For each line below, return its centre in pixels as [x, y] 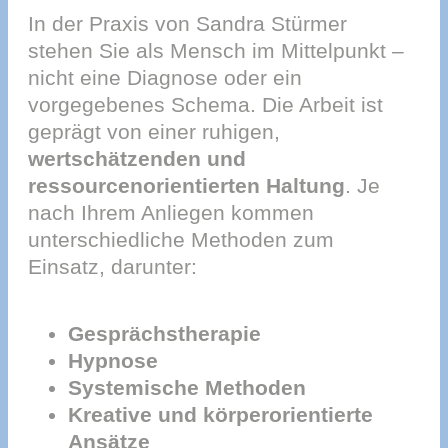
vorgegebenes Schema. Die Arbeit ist [205, 104]
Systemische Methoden [187, 388]
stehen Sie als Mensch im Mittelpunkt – [216, 50]
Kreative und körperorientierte [220, 415]
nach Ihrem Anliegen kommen [171, 212]
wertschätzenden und [137, 158]
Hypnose [113, 361]
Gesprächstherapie [164, 334]
